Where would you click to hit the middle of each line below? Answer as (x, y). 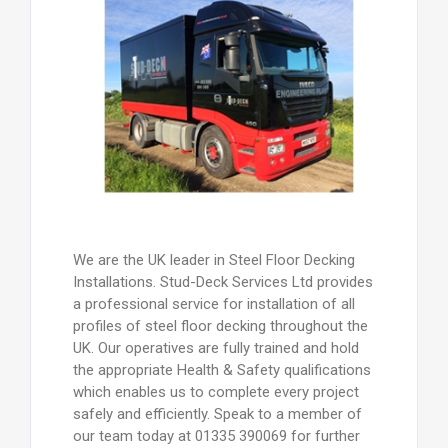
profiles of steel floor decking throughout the (220, 326)
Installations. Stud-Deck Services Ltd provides (222, 282)
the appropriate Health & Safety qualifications (221, 370)
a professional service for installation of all (213, 304)
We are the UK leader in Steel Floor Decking (213, 260)
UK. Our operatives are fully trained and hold (215, 348)
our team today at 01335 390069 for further (216, 436)
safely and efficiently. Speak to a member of (217, 414)
